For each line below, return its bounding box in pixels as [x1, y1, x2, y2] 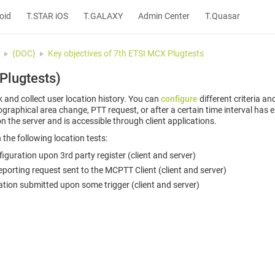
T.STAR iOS [26, 11, 69, 21]
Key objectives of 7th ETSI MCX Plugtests [48, 48, 204, 58]
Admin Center [138, 11, 190, 21]
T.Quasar [205, 11, 241, 21]
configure [161, 94, 198, 104]
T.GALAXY [83, 11, 123, 21]
